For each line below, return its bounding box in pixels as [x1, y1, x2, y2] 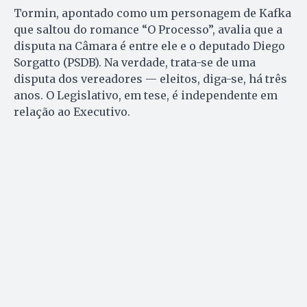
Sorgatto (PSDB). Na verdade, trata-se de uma [14, 56, 256, 70]
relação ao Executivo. [14, 105, 130, 119]
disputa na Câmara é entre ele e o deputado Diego [14, 39, 285, 53]
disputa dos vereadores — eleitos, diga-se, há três [14, 72, 287, 86]
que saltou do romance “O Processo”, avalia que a [14, 23, 282, 37]
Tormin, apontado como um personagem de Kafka [14, 6, 291, 21]
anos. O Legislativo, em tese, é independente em [14, 88, 278, 103]
